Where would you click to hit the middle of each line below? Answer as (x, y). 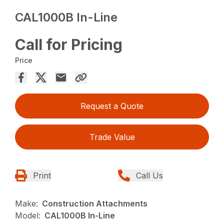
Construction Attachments (95, 203)
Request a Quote (112, 106)
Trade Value (112, 137)
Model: (28, 215)
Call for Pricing (69, 44)
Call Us (149, 175)
